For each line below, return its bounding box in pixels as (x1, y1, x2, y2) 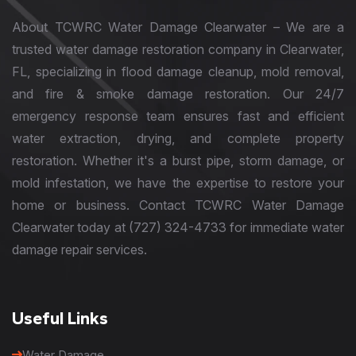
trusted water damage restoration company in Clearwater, (12, 41, 344, 57)
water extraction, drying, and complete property (12, 130, 344, 146)
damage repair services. (12, 241, 147, 257)
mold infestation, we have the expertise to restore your (12, 174, 344, 191)
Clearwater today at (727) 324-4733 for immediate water (12, 219, 344, 235)
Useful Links (12, 307, 108, 329)
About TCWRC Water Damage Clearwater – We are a (12, 18, 344, 35)
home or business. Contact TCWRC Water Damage (12, 196, 344, 213)
